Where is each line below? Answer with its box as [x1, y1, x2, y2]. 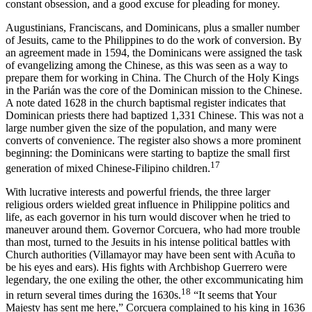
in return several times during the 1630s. [6, 289, 181, 302]
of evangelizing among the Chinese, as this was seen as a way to [6, 58, 288, 71]
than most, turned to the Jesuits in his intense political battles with [6, 236, 290, 249]
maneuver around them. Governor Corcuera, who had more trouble [6, 224, 300, 236]
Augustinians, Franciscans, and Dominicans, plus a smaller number [6, 21, 299, 33]
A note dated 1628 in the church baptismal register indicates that [6, 96, 286, 109]
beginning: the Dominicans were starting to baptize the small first [6, 146, 290, 159]
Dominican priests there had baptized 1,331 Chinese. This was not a [6, 109, 304, 121]
